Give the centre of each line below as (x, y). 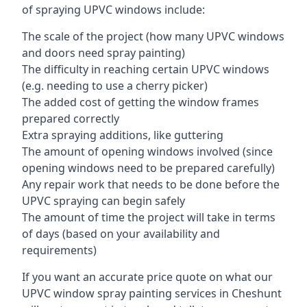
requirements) (59, 250)
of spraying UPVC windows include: (113, 10)
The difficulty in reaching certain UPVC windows (146, 69)
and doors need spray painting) (103, 53)
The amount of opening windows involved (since (147, 151)
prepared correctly (71, 119)
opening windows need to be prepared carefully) (148, 168)
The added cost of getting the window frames (140, 102)
